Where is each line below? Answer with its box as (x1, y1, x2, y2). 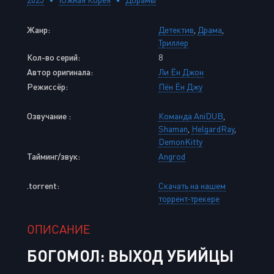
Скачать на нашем (158, 180, 226, 191)
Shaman (158, 124, 188, 134)
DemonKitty (158, 136, 202, 147)
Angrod (158, 151, 185, 161)
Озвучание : (27, 111, 71, 121)
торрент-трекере (158, 193, 220, 204)
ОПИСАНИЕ (27, 221, 91, 237)
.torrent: (27, 180, 59, 191)
